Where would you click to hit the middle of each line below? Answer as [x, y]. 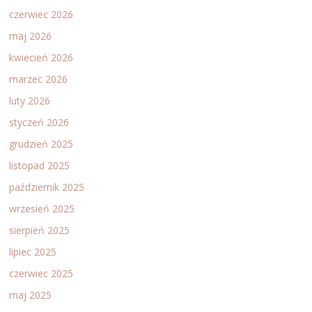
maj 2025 [31, 295]
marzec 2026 [39, 79]
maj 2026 [31, 36]
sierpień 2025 [40, 230]
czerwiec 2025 [41, 273]
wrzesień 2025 [42, 208]
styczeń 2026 [39, 122]
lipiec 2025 [33, 251]
